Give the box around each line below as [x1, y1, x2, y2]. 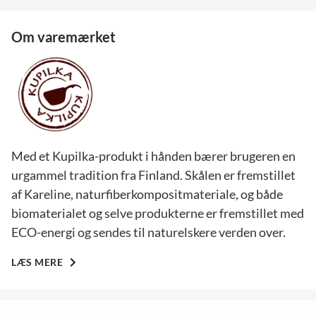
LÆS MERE [11, 255, 66, 268]
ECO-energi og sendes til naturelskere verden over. [11, 224, 286, 240]
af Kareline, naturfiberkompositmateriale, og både [11, 186, 283, 202]
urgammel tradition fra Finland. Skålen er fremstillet [11, 166, 296, 183]
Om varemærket [11, 28, 116, 45]
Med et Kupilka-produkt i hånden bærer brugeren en [11, 147, 296, 164]
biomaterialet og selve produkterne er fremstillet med [11, 205, 304, 221]
